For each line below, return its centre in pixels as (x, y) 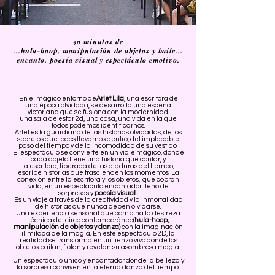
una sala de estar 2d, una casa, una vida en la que (98, 119)
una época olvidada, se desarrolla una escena (98, 105)
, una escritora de (151, 99)
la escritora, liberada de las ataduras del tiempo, (98, 166)
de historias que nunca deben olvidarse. (98, 207)
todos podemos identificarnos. (98, 126)
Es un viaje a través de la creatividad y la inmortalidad (98, 200)
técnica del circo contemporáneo (80, 220)
